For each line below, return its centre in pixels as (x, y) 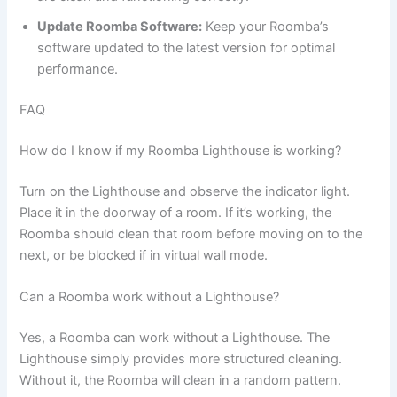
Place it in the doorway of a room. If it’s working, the (176, 212)
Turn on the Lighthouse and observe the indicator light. (185, 191)
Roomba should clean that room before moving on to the (191, 234)
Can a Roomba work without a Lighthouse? (150, 297)
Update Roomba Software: (120, 27)
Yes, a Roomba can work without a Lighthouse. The (175, 338)
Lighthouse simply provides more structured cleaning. (181, 359)
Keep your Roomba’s (266, 27)
